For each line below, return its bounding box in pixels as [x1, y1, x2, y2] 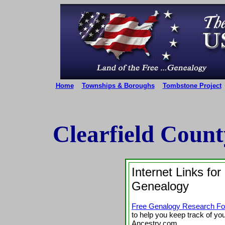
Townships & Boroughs [81, 82, 155, 89]
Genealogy [132, 179, 189, 193]
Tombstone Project [162, 82, 221, 89]
